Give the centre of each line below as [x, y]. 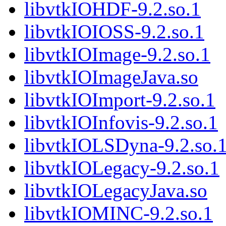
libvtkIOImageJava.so [111, 77]
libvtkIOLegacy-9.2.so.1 [122, 168]
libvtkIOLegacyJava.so [116, 191]
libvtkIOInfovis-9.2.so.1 [121, 123]
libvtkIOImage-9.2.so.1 [117, 54]
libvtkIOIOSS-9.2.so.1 [114, 32]
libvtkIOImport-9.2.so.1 [120, 100]
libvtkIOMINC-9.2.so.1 [119, 213]
